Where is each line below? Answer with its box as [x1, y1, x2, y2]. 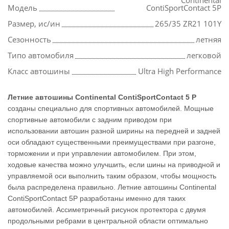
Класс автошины [8, 66, 70, 77]
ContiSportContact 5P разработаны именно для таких [8, 194, 186, 203]
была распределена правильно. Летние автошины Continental [8, 183, 216, 192]
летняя [196, 34, 221, 45]
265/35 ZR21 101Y [155, 18, 221, 29]
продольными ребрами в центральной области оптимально [8, 217, 208, 225]
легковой [187, 50, 221, 61]
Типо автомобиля [8, 50, 74, 61]
